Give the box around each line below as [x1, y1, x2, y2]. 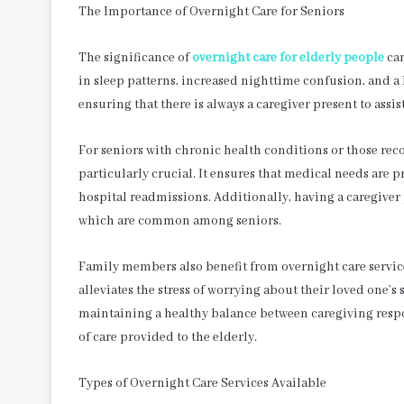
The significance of [78, 49, 192, 66]
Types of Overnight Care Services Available [78, 374, 326, 391]
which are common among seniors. [78, 212, 281, 229]
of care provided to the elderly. [78, 328, 257, 345]
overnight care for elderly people [192, 49, 384, 66]
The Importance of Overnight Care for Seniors [78, 3, 344, 20]
